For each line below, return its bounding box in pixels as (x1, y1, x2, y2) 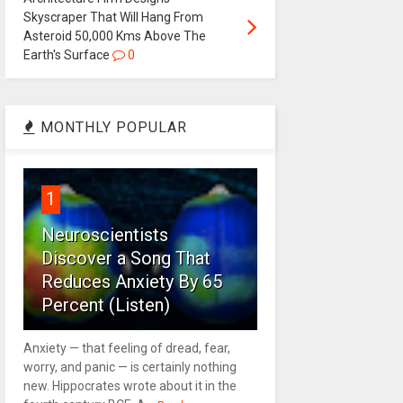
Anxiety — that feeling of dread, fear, (22, 340, 230, 355)
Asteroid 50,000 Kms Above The (22, 28, 206, 43)
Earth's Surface (22, 47, 110, 62)
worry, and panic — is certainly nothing (22, 359, 237, 374)
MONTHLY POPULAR (35, 118, 187, 136)
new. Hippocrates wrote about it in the (22, 378, 237, 393)
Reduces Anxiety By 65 (40, 270, 222, 292)
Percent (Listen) (40, 293, 170, 316)
